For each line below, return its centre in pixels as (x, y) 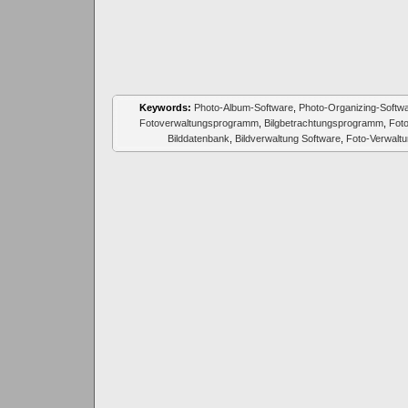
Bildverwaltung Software (287, 138)
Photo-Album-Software (243, 107)
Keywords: (165, 107)
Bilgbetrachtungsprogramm (323, 123)
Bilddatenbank (198, 138)
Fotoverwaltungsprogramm (199, 123)
